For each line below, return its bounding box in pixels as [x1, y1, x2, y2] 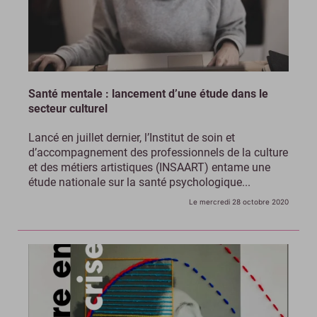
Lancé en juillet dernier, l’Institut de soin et [28, 130, 235, 144]
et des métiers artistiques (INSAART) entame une [28, 160, 270, 174]
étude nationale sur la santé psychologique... [28, 175, 250, 189]
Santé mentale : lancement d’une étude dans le [28, 86, 268, 100]
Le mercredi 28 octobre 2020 [189, 197, 289, 206]
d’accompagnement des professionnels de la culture [28, 145, 288, 159]
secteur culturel [28, 101, 108, 115]
